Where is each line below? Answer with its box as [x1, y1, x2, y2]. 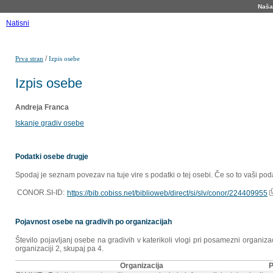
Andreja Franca [15, 102, 69, 112]
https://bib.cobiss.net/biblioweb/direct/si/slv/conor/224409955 [67, 189, 268, 198]
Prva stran [15, 55, 43, 62]
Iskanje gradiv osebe [15, 118, 84, 127]
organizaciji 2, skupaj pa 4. [15, 244, 104, 253]
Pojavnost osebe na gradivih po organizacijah [15, 218, 172, 227]
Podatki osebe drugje [15, 152, 88, 161]
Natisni [6, 19, 29, 27]
